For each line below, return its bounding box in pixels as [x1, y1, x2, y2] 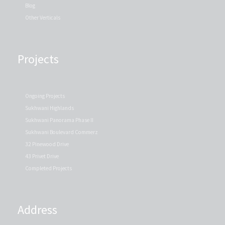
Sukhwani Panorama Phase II [25, 116, 93, 124]
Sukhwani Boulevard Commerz [25, 128, 98, 136]
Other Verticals [25, 14, 60, 22]
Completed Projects [25, 164, 72, 172]
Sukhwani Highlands [25, 104, 74, 111]
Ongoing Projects [25, 92, 65, 99]
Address [18, 201, 57, 217]
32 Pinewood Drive [25, 140, 69, 148]
